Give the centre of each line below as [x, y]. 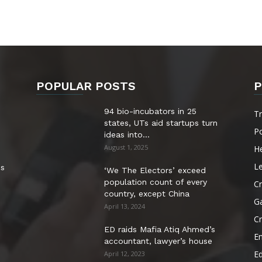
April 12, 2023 [125, 254]
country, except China [147, 194]
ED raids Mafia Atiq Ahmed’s [160, 230]
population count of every [156, 182]
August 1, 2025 [126, 147]
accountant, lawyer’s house [158, 241]
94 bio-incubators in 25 [150, 111]
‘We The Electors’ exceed [155, 170]
